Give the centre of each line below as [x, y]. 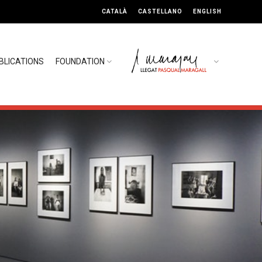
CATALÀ [115, 11]
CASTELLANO [161, 11]
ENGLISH [208, 11]
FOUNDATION [80, 61]
